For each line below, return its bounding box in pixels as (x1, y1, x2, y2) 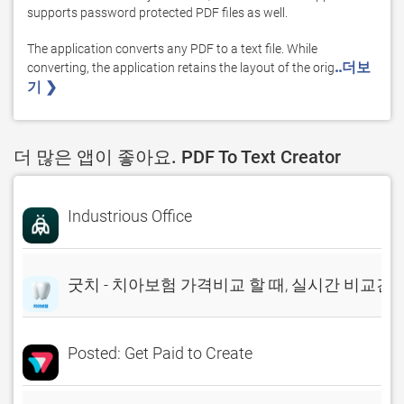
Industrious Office (68, 207, 192, 225)
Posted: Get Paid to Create (68, 344, 252, 363)
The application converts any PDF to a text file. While (27, 41, 317, 56)
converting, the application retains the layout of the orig (27, 60, 335, 75)
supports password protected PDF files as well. (27, 5, 288, 20)
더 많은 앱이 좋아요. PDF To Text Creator (14, 146, 341, 168)
